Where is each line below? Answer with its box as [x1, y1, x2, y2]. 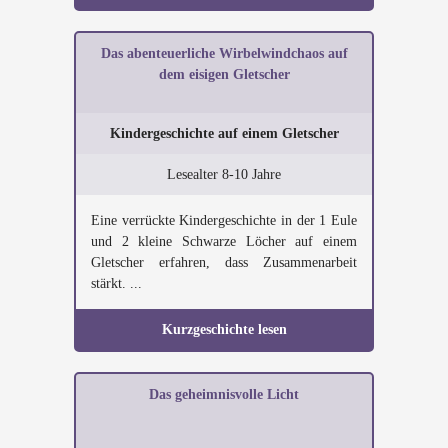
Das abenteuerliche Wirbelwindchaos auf [100, 46, 348, 61]
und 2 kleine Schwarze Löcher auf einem [91, 234, 357, 249]
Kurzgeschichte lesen [161, 322, 287, 337]
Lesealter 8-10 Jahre [167, 167, 281, 182]
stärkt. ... [91, 276, 142, 291]
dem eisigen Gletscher [158, 67, 290, 82]
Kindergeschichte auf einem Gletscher [109, 126, 339, 141]
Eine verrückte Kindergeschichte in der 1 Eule [91, 213, 357, 228]
